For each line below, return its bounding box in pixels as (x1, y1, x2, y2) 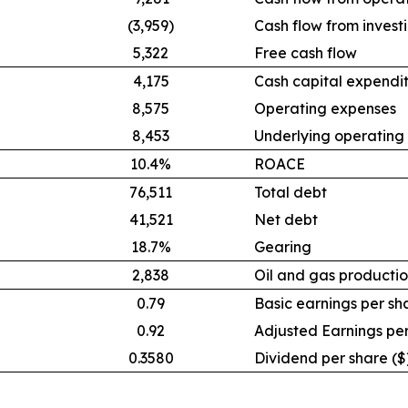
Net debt (254, 210, 318, 229)
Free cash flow (254, 44, 357, 62)
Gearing (254, 238, 311, 256)
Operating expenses (254, 99, 396, 117)
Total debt (254, 183, 327, 201)
